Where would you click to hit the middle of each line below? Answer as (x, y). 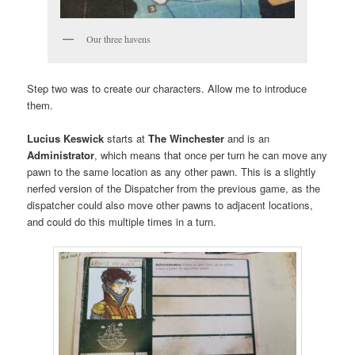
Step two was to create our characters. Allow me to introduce (167, 89)
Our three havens (118, 38)
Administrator (61, 155)
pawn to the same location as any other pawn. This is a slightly (172, 172)
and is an (247, 139)
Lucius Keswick (66, 139)
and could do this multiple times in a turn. (122, 222)
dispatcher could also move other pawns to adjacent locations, (170, 205)
